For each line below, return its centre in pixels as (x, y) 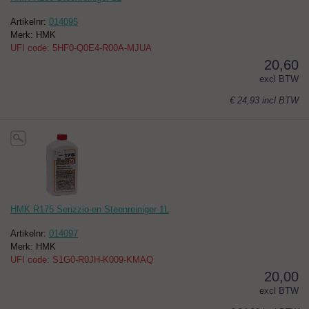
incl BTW (280, 101)
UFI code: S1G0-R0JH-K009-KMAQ (82, 260)
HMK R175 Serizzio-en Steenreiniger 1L (90, 210)
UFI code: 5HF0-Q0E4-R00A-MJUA (81, 48)
